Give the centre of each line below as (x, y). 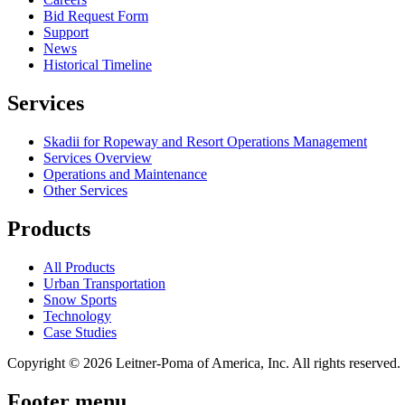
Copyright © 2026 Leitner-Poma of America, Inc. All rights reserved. (204, 363)
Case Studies (80, 332)
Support (66, 33)
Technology (77, 316)
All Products (79, 267)
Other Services (85, 191)
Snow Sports (80, 300)
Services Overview (98, 158)
